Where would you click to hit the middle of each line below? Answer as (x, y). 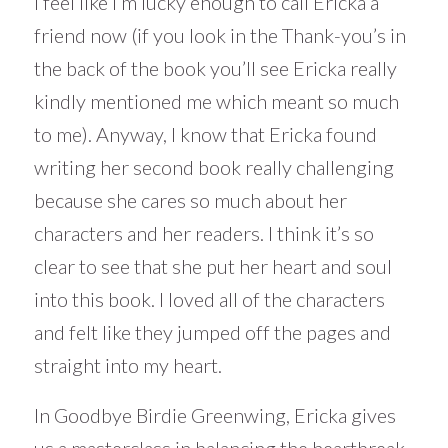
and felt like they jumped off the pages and (212, 332)
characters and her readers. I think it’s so (203, 233)
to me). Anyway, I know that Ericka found (205, 134)
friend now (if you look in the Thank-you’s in (219, 35)
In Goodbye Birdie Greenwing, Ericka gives (214, 415)
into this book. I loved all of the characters (209, 299)
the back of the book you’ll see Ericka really (215, 68)
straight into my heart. (127, 365)
